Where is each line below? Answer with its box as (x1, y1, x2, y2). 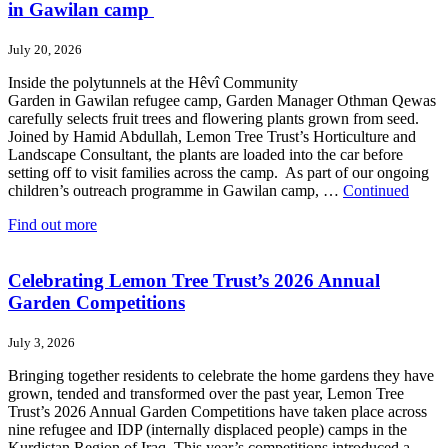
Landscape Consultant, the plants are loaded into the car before (8, 145, 403, 163)
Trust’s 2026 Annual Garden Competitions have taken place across (8, 403, 427, 421)
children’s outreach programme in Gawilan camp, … (8, 181, 343, 199)
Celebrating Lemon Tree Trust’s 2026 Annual (8, 270, 380, 292)
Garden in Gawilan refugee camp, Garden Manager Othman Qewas (8, 91, 436, 109)
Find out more (8, 215, 97, 233)
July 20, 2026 (8, 41, 82, 57)
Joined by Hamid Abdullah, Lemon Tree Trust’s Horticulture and (8, 127, 416, 145)
